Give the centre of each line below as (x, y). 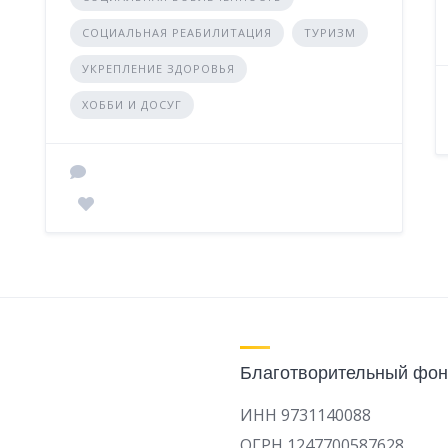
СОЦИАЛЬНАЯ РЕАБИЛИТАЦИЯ (176, 32)
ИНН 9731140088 (305, 415)
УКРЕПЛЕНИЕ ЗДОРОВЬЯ (158, 68)
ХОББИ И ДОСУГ (131, 104)
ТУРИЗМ (329, 32)
